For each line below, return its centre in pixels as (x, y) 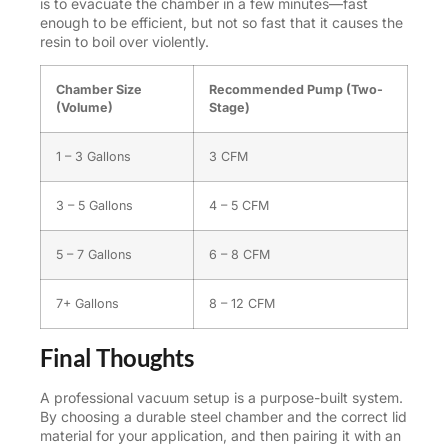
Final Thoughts (116, 357)
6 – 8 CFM (239, 254)
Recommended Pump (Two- (296, 89)
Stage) (229, 107)
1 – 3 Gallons (93, 156)
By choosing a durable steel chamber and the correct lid (223, 416)
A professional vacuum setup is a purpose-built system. (221, 397)
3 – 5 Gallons (94, 205)
